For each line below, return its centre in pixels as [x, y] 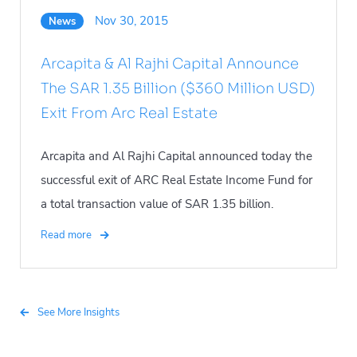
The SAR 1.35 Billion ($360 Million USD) [178, 88]
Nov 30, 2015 [131, 20]
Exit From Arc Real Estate [129, 113]
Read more [67, 235]
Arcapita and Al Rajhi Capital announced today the [177, 156]
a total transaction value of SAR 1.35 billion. [157, 204]
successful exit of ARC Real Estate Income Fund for [177, 180]
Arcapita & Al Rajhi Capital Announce [170, 63]
